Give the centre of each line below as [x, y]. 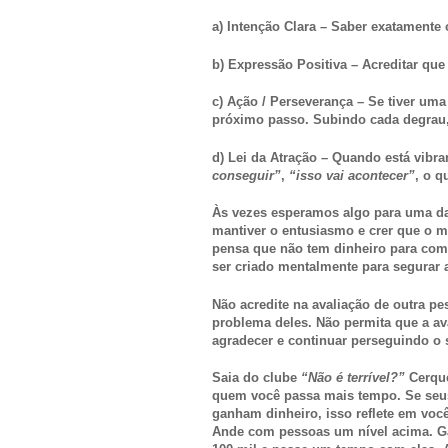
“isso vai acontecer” [352, 175]
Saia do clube [256, 378]
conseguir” [246, 175]
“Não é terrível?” [353, 378]
